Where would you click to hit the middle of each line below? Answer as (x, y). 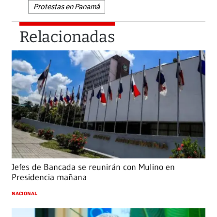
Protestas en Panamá (67, 7)
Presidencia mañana (49, 178)
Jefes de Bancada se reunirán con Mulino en (93, 167)
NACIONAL (24, 194)
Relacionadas (67, 37)
